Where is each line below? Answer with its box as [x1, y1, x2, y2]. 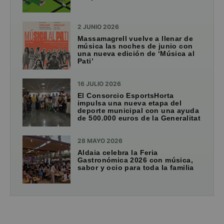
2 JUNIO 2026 [77, 22, 119, 30]
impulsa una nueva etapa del [77, 98, 182, 107]
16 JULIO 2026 [77, 79, 121, 87]
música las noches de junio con [77, 41, 193, 50]
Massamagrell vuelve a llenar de [77, 34, 193, 42]
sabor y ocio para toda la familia [77, 163, 194, 171]
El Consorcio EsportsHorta [77, 91, 174, 99]
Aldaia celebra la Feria [77, 148, 158, 156]
